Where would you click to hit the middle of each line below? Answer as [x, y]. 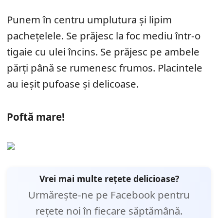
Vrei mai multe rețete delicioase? [109, 179]
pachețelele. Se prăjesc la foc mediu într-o [104, 36]
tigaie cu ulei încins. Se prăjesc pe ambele [103, 52]
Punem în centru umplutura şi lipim [89, 20]
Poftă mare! [36, 117]
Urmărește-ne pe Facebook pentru [109, 195]
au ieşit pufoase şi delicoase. [73, 84]
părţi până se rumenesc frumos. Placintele [105, 68]
